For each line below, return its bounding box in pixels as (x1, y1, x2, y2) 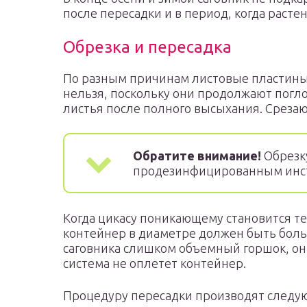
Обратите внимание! (133, 149, 261, 162)
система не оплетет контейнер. (63, 256, 246, 270)
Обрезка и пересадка (63, 38, 232, 56)
